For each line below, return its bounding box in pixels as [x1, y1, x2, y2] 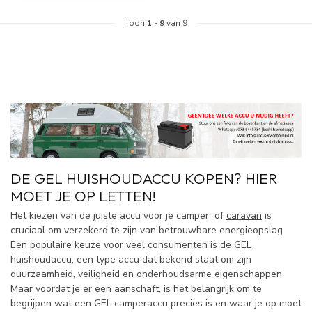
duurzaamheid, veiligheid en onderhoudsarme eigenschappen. [10, 267, 284, 281]
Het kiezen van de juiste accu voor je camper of [10, 209, 226, 222]
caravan [226, 209, 262, 222]
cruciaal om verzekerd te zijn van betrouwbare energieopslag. [10, 224, 285, 237]
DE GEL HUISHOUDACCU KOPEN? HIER [10, 169, 277, 187]
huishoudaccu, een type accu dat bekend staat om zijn [10, 253, 251, 266]
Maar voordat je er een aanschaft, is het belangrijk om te [10, 282, 262, 295]
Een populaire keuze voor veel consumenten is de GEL [10, 238, 251, 251]
